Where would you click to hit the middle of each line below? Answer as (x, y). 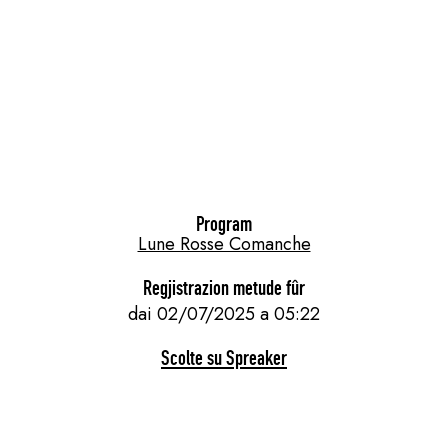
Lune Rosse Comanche (224, 243)
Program (224, 223)
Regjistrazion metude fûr (224, 287)
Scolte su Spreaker (224, 357)
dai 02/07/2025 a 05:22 (224, 313)
